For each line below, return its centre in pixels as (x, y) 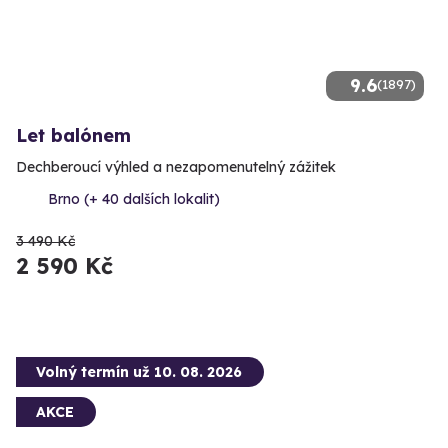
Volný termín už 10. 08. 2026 (139, 372)
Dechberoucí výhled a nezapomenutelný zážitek (176, 167)
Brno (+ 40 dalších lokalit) (134, 199)
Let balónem (73, 136)
